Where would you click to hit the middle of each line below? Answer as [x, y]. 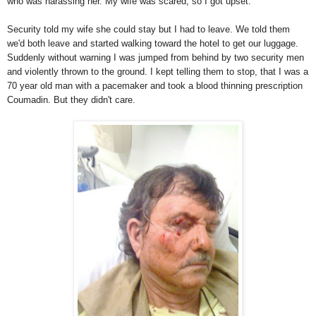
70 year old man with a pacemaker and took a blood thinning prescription [155, 86]
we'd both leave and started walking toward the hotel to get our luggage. [153, 44]
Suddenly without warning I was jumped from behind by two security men [156, 58]
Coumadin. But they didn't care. [71, 100]
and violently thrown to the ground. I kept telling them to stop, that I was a [158, 72]
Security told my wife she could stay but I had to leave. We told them [148, 30]
